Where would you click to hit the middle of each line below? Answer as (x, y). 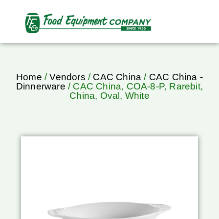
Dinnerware (41, 87)
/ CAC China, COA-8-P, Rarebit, (134, 87)
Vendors (67, 77)
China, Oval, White (109, 96)
